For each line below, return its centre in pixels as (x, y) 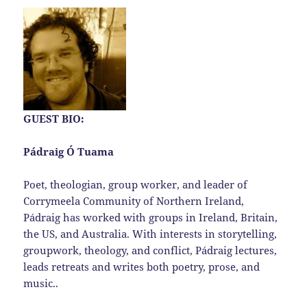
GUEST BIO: (54, 119)
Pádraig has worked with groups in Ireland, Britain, (151, 218)
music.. (41, 283)
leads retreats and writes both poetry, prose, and (142, 267)
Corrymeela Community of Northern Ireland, (134, 201)
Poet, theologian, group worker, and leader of (136, 185)
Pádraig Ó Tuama (69, 152)
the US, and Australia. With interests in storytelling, (150, 234)
